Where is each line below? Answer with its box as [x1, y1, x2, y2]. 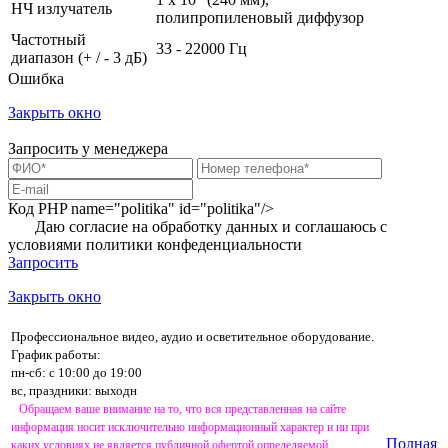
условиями [8, 235, 86, 253]
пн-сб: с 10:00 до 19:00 [11, 364, 142, 380]
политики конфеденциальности [86, 235, 302, 253]
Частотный [11, 30, 86, 48]
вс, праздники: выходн [11, 382, 137, 398]
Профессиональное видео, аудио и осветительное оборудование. [11, 328, 377, 344]
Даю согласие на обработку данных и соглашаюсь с [35, 217, 387, 235]
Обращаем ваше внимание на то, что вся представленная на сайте [19, 401, 346, 416]
